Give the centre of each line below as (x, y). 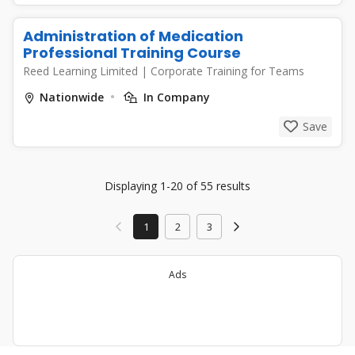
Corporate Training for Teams (227, 71)
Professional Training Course (132, 53)
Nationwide (72, 97)
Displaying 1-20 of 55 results (177, 186)
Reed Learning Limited (82, 71)
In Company (175, 97)
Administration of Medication (133, 36)
